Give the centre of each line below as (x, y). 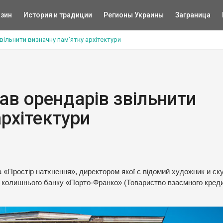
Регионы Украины (133, 15)
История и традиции (57, 15)
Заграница (193, 15)
